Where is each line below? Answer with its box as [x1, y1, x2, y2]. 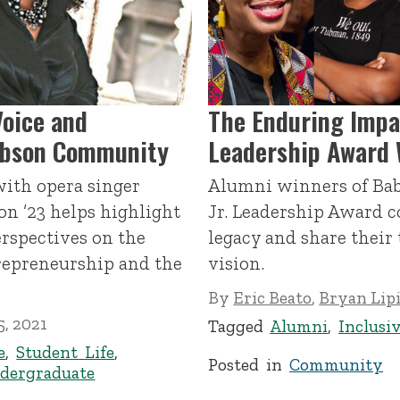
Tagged [208, 316, 271, 337]
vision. [208, 252, 265, 275]
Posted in [208, 354, 290, 375]
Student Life [16, 342, 115, 363]
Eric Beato [233, 287, 312, 308]
